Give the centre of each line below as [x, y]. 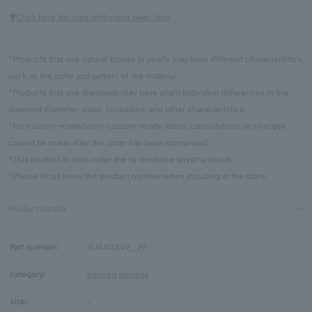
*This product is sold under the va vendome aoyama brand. [120, 160]
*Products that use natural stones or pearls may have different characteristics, [156, 60]
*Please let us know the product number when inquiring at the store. [138, 177]
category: [28, 275]
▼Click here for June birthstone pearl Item [89, 18]
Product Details [38, 209]
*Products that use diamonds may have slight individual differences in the [148, 93]
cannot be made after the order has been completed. [109, 143]
